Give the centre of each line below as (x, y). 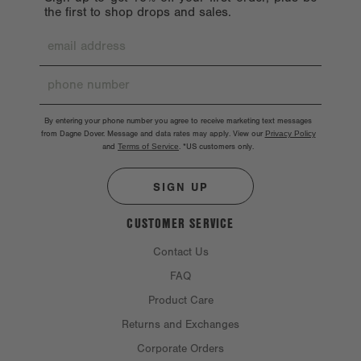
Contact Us (180, 252)
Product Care (180, 300)
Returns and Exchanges (180, 324)
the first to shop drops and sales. (138, 12)
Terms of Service (148, 146)
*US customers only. (218, 146)
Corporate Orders (180, 349)
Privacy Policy (290, 133)
